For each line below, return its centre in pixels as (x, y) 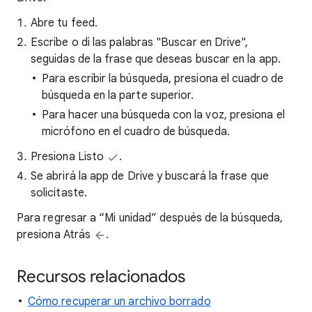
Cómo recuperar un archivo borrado (119, 302)
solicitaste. (59, 193)
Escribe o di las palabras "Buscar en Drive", (140, 42)
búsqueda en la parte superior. (118, 95)
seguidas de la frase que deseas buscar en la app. (156, 59)
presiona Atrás (55, 235)
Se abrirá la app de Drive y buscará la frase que (150, 176)
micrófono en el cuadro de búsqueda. (136, 132)
